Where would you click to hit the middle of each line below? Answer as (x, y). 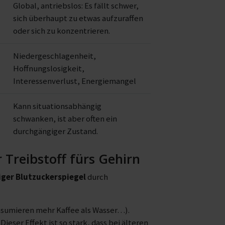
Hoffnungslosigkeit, (49, 68)
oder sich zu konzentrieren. (62, 31)
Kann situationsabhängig (57, 106)
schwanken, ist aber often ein (65, 119)
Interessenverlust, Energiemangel (75, 81)
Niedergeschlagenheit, (54, 56)
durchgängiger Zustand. (55, 131)
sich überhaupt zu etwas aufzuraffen (78, 18)
